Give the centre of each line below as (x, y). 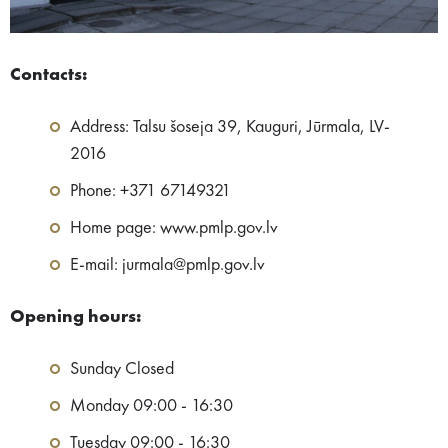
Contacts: (48, 74)
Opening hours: (75, 316)
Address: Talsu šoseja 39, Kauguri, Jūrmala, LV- (230, 126)
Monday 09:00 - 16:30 (151, 405)
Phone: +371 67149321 (150, 190)
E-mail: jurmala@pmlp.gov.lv (167, 264)
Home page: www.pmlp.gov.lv (174, 227)
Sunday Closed (122, 368)
